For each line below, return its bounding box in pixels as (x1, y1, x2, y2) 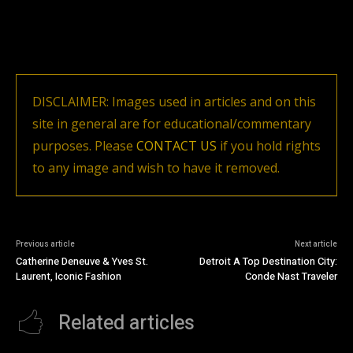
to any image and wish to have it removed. (32, 159, 280, 176)
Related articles (58, 309, 195, 338)
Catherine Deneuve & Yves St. (16, 254, 148, 269)
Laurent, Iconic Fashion (16, 269, 121, 284)
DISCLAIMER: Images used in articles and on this (32, 93, 316, 110)
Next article (294, 239, 337, 250)
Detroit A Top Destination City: (199, 254, 337, 269)
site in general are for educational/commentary (32, 115, 311, 132)
